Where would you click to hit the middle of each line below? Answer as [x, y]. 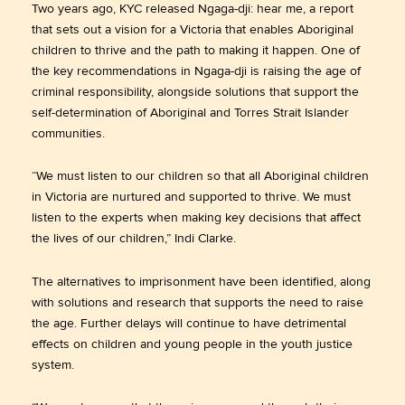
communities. [68, 133]
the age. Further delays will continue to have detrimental [189, 323]
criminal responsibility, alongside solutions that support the [195, 91]
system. [53, 364]
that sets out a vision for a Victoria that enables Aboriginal [193, 29]
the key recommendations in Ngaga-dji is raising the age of [196, 71]
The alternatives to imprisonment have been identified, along [201, 281]
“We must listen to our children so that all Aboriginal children [200, 176]
